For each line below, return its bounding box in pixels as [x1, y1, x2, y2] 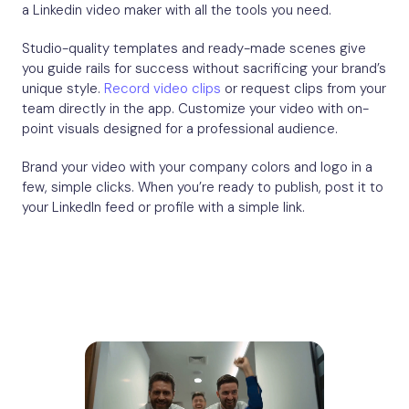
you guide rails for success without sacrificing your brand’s [22, 58, 386, 78]
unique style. [22, 79, 104, 98]
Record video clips [104, 79, 221, 98]
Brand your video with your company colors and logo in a [22, 157, 372, 176]
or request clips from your [221, 79, 386, 98]
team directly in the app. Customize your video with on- [22, 99, 369, 118]
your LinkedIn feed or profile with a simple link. [22, 197, 305, 216]
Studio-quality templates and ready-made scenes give [22, 38, 366, 58]
